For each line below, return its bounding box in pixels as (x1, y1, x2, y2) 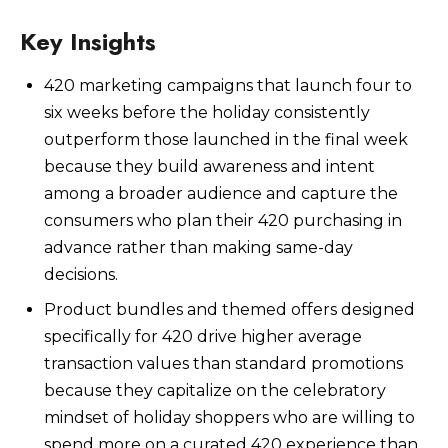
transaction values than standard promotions (44, 353, 403, 373)
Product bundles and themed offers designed (44, 299, 415, 319)
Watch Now (45, 92, 153, 112)
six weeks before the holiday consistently (44, 102, 370, 122)
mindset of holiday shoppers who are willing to (44, 407, 415, 427)
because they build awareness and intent (44, 156, 375, 176)
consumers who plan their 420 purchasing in (44, 210, 402, 230)
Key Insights (20, 23, 156, 59)
